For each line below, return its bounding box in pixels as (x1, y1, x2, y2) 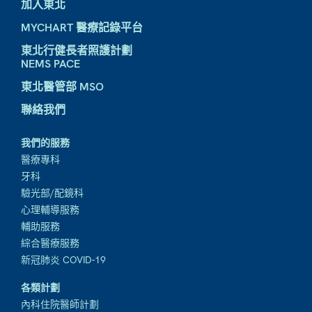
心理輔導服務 (21, 203, 79, 217)
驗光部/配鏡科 (21, 187, 84, 200)
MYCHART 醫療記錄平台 (21, 20, 143, 36)
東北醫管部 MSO (21, 79, 104, 95)
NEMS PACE (21, 56, 80, 72)
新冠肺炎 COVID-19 (21, 253, 106, 267)
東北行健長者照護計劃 (21, 43, 132, 58)
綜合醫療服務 (21, 237, 79, 250)
